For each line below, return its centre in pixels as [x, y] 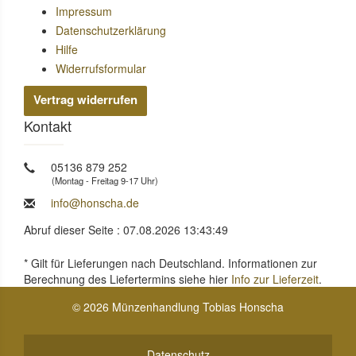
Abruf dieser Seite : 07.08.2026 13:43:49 [126, 230]
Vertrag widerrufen [85, 100]
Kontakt [48, 126]
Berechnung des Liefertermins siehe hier [128, 279]
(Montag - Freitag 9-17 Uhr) [105, 181]
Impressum [84, 12]
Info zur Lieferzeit [275, 279]
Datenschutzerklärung [111, 31]
